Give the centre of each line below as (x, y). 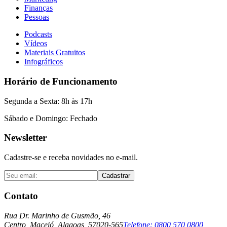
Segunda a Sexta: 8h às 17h (48, 101)
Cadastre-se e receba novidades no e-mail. (71, 158)
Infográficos (44, 62)
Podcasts (38, 34)
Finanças (39, 8)
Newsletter (25, 138)
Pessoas (37, 17)
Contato (21, 196)
